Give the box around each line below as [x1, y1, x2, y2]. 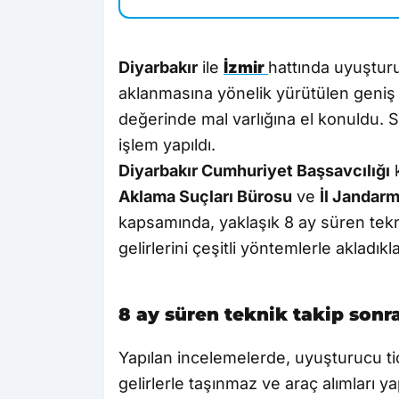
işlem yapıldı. [118, 135, 216, 155]
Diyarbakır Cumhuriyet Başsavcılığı [118, 161, 390, 181]
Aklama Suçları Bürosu [118, 187, 292, 207]
